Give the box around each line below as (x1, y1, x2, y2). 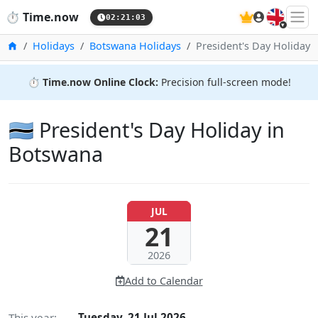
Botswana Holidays (89, 39, 181, 53)
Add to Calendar (124, 274, 203, 288)
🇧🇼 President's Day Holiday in (9, 116, 285, 144)
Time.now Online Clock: (42, 75, 158, 89)
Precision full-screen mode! (158, 75, 291, 89)
